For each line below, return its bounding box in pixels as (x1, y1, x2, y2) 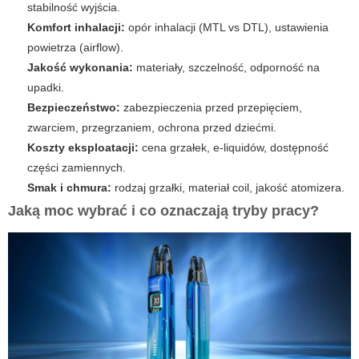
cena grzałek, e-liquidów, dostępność (139, 140, 329, 154)
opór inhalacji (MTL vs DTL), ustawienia (125, 20, 329, 34)
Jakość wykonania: (27, 60, 133, 74)
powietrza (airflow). (27, 40, 123, 54)
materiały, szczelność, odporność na (133, 60, 320, 74)
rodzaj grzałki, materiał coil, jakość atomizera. (111, 180, 345, 194)
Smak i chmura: (27, 180, 111, 194)
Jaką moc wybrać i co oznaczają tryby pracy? (8, 202, 319, 219)
